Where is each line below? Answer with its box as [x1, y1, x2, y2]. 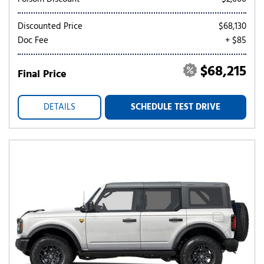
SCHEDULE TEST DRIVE [131, 100, 220, 114]
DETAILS [44, 100, 75, 114]
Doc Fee [18, 34, 48, 48]
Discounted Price [18, 19, 82, 34]
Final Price [18, 66, 67, 83]
